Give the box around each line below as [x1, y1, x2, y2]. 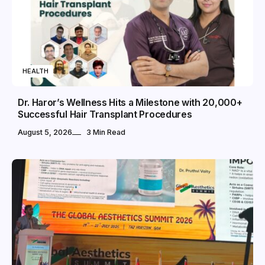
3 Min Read [86, 127, 125, 137]
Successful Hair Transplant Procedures [18, 109, 192, 121]
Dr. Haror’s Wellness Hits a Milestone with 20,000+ [18, 97, 243, 109]
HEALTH [22, 67, 49, 76]
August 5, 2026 [18, 127, 72, 137]
